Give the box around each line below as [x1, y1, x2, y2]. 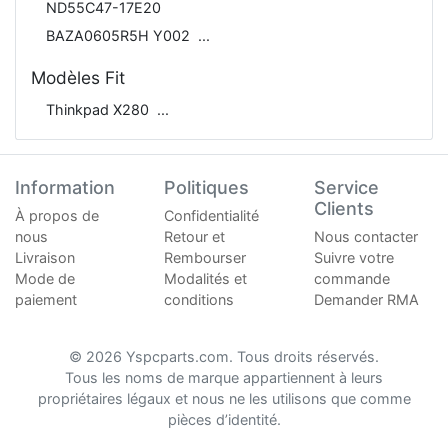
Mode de [15, 269, 75, 287]
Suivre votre [313, 248, 394, 266]
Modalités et [164, 269, 248, 287]
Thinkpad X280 [46, 101, 149, 119]
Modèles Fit [31, 67, 125, 89]
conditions [164, 290, 235, 308]
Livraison [15, 248, 75, 266]
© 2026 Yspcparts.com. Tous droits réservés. [69, 347, 379, 365]
